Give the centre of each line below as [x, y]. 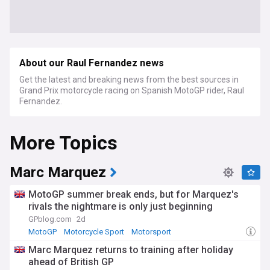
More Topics [64, 143]
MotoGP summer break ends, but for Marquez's [133, 194]
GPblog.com [50, 219]
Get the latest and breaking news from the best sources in [129, 80]
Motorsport [151, 232]
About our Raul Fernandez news [92, 63]
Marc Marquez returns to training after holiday [131, 250]
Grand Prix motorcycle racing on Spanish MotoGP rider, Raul [132, 90]
